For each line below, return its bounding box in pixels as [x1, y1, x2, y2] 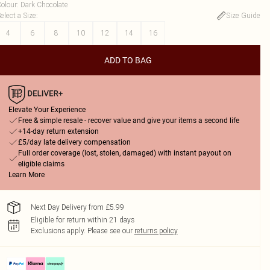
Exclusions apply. [30, 226, 86, 235]
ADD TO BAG [104, 55, 152, 65]
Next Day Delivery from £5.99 [30, 202, 124, 212]
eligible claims [17, 160, 64, 168]
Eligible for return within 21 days [30, 215, 134, 224]
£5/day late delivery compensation [17, 138, 131, 146]
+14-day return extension [17, 127, 99, 136]
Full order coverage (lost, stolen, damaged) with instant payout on [17, 149, 231, 157]
